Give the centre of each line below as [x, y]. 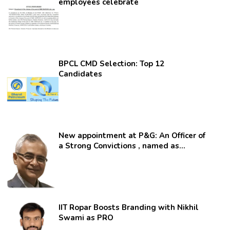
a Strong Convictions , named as [62, 146]
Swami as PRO [86, 218]
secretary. [77, 156]
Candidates [81, 74]
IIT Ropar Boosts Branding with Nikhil [129, 207]
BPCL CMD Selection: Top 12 [112, 64]
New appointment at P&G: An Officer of [132, 136]
